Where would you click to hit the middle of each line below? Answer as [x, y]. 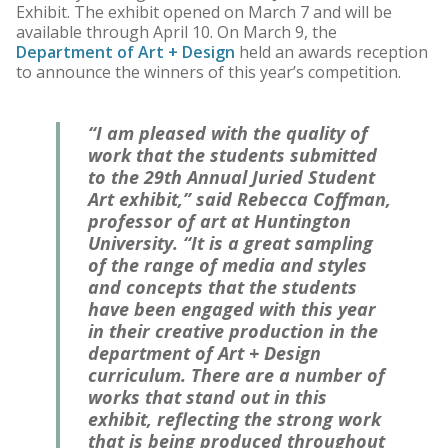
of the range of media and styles [227, 265]
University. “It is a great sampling [230, 243]
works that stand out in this [207, 397]
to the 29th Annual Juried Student [231, 177]
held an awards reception [331, 52]
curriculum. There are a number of [236, 375]
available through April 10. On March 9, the [176, 32]
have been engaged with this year [232, 309]
